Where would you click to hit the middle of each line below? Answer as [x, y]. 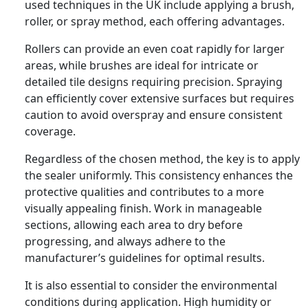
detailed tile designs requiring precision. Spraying [154, 81]
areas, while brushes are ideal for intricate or [142, 65]
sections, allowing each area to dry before [134, 224]
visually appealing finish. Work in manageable [143, 208]
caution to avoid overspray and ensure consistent [154, 114]
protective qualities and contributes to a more [144, 191]
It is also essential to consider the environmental [151, 285]
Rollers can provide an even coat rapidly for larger [155, 48]
